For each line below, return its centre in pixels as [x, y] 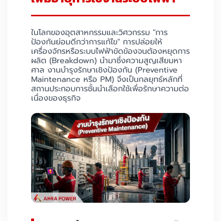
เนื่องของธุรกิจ [56, 98]
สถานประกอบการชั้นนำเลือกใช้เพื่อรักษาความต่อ [110, 89]
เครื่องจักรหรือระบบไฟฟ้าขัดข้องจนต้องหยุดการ [110, 51]
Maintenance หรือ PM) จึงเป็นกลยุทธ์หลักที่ [107, 79]
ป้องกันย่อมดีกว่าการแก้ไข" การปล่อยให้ [97, 42]
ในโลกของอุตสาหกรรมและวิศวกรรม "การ [99, 33]
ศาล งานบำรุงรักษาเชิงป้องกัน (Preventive [104, 70]
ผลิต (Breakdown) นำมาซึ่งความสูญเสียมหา [107, 61]
